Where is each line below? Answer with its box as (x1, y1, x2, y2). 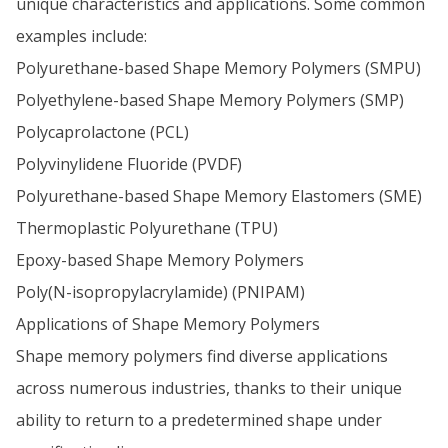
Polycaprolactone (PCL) (16, 121, 189, 143)
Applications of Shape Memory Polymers (16, 313, 320, 335)
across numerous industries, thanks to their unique (16, 377, 402, 399)
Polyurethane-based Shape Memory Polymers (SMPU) (16, 57, 421, 79)
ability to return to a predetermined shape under (16, 409, 382, 431)
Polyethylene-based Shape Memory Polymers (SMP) (16, 89, 404, 111)
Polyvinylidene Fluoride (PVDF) (16, 153, 242, 175)
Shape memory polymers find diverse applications (16, 345, 388, 367)
